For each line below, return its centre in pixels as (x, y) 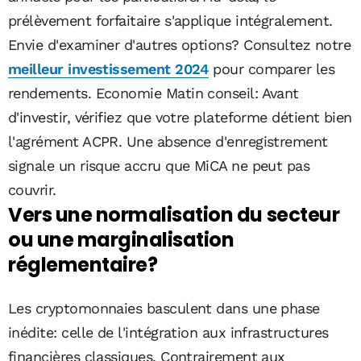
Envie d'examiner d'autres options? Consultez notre (179, 44)
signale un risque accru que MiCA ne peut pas (159, 165)
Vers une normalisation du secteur (174, 214)
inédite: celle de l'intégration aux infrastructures (168, 332)
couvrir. (32, 189)
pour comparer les (272, 68)
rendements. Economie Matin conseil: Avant (154, 93)
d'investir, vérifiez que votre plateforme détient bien (180, 117)
